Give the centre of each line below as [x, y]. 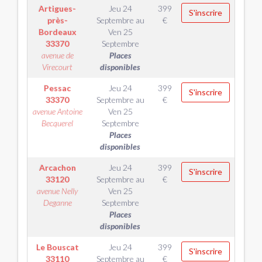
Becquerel [57, 123]
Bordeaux [57, 32]
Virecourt [57, 67]
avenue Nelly [57, 191]
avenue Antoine [57, 111]
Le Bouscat [57, 247]
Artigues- [57, 8]
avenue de [57, 55]
